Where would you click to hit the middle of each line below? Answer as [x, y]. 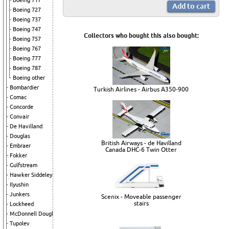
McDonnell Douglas [34, 214]
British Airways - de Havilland [141, 143]
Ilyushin [19, 185]
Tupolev [20, 223]
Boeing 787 [27, 68]
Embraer [20, 146]
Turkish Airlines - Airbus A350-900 [141, 89]
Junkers [20, 194]
